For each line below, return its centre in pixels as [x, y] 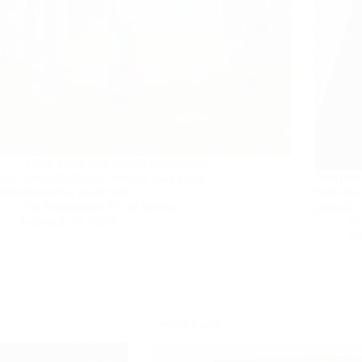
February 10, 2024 [69, 221]
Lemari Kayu [186, 323]
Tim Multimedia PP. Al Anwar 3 [103, 207]
